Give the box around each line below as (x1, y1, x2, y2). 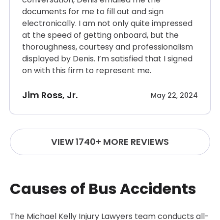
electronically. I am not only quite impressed (22, 18, 192, 29)
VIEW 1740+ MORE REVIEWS (51, 136, 169, 148)
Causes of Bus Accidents (10, 179, 196, 200)
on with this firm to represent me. (22, 65, 151, 77)
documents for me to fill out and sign (22, 6, 164, 18)
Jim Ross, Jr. (22, 89, 78, 102)
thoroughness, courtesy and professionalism (22, 41, 193, 53)
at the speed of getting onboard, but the (22, 29, 179, 41)
